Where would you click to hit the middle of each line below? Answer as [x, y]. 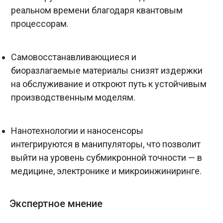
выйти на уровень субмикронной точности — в [107, 158]
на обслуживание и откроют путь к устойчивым [109, 84]
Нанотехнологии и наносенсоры [77, 131]
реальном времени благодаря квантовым [97, 10]
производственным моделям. [73, 98]
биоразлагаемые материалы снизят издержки [107, 71]
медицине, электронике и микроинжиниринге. [106, 171]
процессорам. [40, 24]
